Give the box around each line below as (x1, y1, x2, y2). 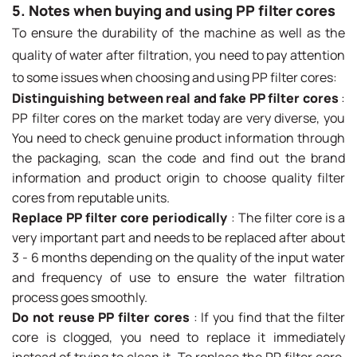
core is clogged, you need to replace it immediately (12, 328, 345, 346)
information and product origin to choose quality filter (12, 168, 345, 186)
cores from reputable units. (12, 188, 170, 206)
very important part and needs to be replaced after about (12, 228, 345, 246)
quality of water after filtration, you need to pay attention (12, 45, 345, 64)
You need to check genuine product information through (12, 128, 345, 147)
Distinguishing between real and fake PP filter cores (12, 88, 339, 107)
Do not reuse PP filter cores (12, 308, 190, 326)
